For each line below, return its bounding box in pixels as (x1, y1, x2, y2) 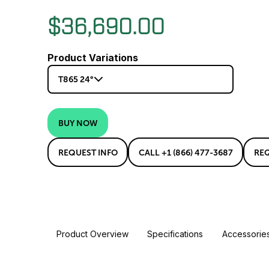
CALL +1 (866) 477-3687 (138, 147, 233, 157)
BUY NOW (58, 118, 98, 128)
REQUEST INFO (58, 147, 118, 157)
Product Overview (56, 229, 128, 240)
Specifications (147, 229, 203, 240)
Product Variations (47, 52, 138, 64)
